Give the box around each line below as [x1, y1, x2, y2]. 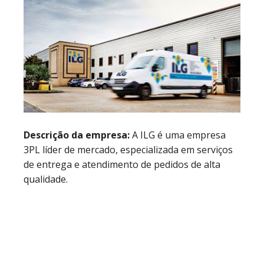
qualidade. [24, 173, 68, 186]
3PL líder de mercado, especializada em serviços [24, 143, 233, 157]
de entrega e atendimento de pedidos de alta [24, 158, 220, 171]
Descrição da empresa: [24, 128, 132, 142]
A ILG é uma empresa [132, 128, 226, 142]
